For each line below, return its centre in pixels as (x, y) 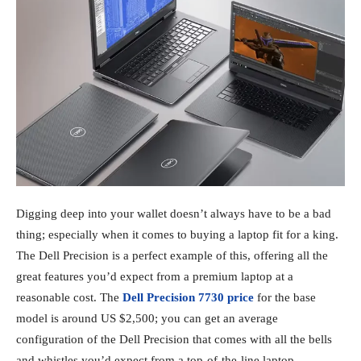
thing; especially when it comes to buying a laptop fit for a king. (177, 234)
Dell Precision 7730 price (188, 297)
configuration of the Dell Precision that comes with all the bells (174, 339)
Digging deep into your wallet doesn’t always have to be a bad (174, 213)
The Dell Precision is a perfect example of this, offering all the (172, 255)
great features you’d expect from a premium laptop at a (155, 276)
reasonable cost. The (69, 297)
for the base (285, 297)
